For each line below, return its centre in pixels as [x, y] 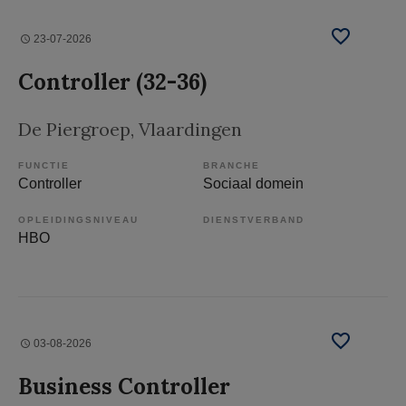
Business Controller [124, 387]
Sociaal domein [253, 184]
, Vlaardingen [186, 130]
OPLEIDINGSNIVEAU [78, 220]
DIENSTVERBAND [254, 220]
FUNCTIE [44, 166]
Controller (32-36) [112, 82]
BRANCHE [232, 166]
